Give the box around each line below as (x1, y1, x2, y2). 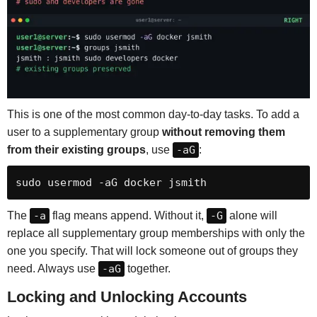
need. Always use (6, 262, 98, 275)
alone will (226, 209, 277, 221)
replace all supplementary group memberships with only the (6, 226, 305, 239)
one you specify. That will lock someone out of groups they (6, 244, 298, 257)
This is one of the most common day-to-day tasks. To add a (6, 108, 299, 120)
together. (124, 262, 171, 275)
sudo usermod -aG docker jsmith (15, 175, 207, 189)
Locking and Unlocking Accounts (6, 287, 247, 306)
